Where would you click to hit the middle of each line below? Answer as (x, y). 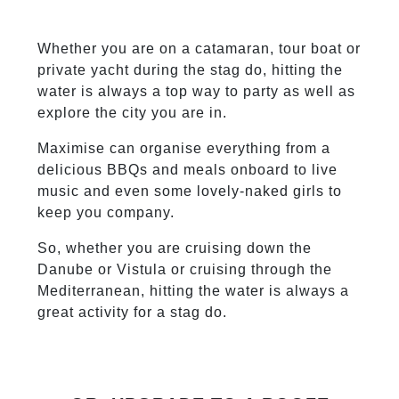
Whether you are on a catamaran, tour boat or (199, 49)
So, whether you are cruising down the (174, 248)
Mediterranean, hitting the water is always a (193, 291)
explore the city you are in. (132, 113)
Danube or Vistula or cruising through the (184, 270)
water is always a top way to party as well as (196, 92)
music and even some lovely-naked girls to (189, 191)
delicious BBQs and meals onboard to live (187, 170)
